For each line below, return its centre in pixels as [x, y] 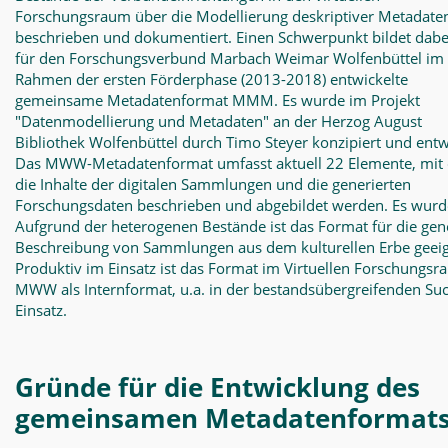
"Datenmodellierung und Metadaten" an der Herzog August [218, 121]
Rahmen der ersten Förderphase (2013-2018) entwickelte [211, 79]
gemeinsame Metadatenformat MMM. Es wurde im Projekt [217, 100]
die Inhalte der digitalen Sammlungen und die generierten [213, 184]
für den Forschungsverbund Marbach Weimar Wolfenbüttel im [229, 58]
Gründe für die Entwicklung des [217, 387]
